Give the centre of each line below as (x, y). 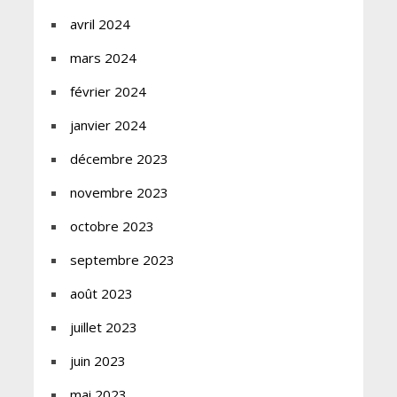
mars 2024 (103, 58)
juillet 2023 (103, 327)
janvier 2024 (108, 125)
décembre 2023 (119, 159)
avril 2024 (100, 24)
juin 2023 (97, 361)
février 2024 (108, 92)
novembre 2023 (119, 193)
